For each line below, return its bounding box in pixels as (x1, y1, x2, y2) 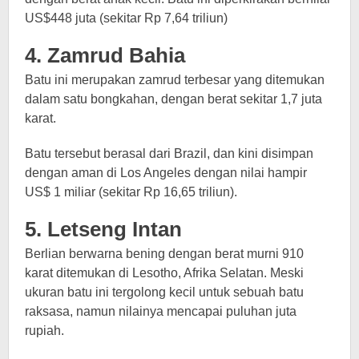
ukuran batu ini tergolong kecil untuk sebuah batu (25, 285, 304, 299)
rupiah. (25, 324, 64, 337)
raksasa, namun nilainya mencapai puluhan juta (25, 305, 296, 318)
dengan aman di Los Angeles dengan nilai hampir (25, 166, 307, 179)
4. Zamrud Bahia (25, 43, 185, 67)
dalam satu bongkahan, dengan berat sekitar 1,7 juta (25, 92, 322, 106)
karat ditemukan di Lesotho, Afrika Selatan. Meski (25, 266, 304, 280)
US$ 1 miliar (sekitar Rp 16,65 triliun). (25, 185, 237, 199)
